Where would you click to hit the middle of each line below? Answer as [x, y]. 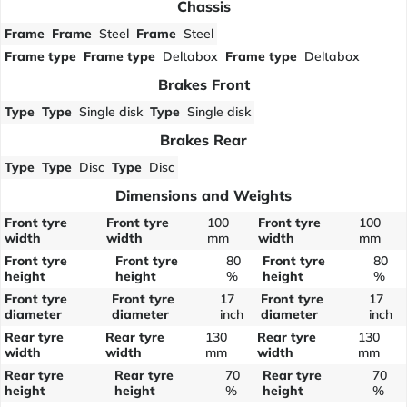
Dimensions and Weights [203, 195]
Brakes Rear [203, 139]
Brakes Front [203, 84]
